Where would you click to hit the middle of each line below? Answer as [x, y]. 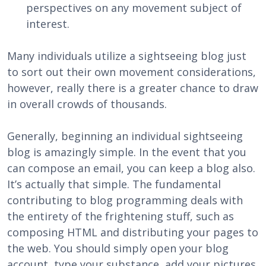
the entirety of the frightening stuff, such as [121, 216]
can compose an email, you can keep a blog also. [131, 168]
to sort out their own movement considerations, [132, 72]
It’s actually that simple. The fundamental [114, 184]
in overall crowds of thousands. [87, 104]
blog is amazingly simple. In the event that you [127, 152]
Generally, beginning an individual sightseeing [125, 136]
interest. [48, 24]
